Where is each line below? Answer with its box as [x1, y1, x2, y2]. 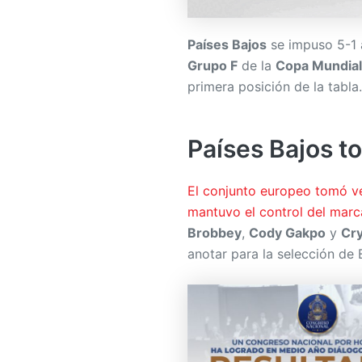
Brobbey [187, 224, 242, 241]
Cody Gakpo [249, 224, 326, 241]
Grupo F [187, 57, 238, 74]
